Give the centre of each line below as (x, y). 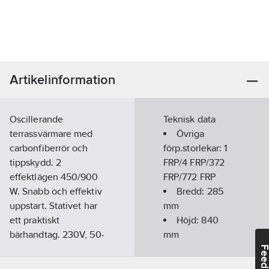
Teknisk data (189, 119)
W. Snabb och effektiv (56, 191)
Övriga (191, 134)
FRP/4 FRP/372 (194, 162)
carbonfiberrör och (49, 148)
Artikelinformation (63, 80)
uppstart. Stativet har (53, 206)
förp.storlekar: (194, 148)
